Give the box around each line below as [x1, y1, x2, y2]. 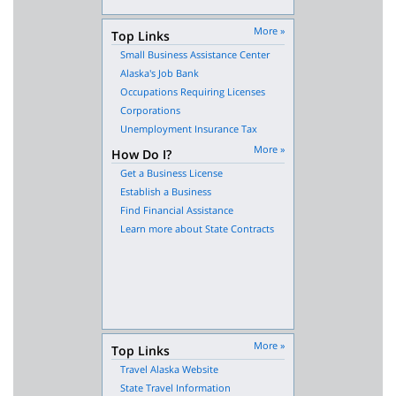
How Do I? [111, 145, 171, 163]
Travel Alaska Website [120, 362, 218, 376]
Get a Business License [120, 165, 223, 179]
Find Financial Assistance [120, 202, 233, 217]
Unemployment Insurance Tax [120, 121, 257, 135]
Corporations [120, 103, 180, 117]
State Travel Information [120, 380, 231, 394]
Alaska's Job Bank [120, 65, 199, 80]
